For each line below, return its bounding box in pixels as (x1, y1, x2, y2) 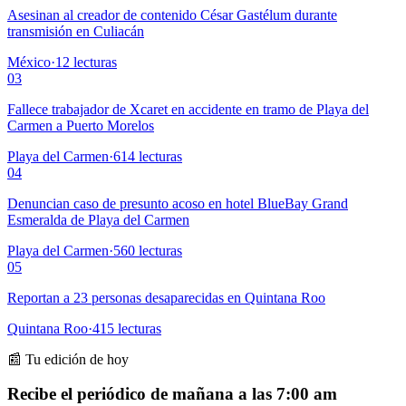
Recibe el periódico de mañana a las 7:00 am (7, 384, 337, 404)
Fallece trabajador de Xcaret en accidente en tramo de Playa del (7, 101, 369, 117)
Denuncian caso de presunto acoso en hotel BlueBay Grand (7, 195, 348, 211)
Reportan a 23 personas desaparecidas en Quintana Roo (7, 289, 325, 305)
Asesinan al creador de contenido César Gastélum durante (7, 6, 337, 23)
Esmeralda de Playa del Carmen (7, 211, 189, 227)
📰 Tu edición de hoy (7, 351, 129, 367)
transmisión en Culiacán (7, 23, 144, 39)
